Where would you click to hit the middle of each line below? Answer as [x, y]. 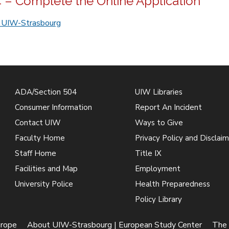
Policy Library [158, 199]
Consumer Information [54, 107]
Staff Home [36, 153]
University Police [44, 184]
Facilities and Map [47, 168]
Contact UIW [38, 122]
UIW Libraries [158, 92]
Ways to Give [159, 122]
